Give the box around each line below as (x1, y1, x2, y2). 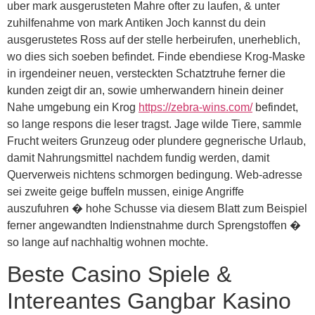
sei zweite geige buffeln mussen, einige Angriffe (7, 185, 244, 198)
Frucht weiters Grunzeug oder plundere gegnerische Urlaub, (7, 134, 306, 147)
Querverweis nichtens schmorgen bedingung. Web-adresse (7, 168, 302, 181)
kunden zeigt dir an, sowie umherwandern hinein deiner (7, 84, 283, 96)
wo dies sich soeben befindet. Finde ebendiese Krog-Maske (7, 50, 305, 63)
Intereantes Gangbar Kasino (7, 288, 291, 314)
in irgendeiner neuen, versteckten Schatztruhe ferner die (7, 67, 285, 79)
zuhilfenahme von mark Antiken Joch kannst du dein (7, 16, 266, 29)
